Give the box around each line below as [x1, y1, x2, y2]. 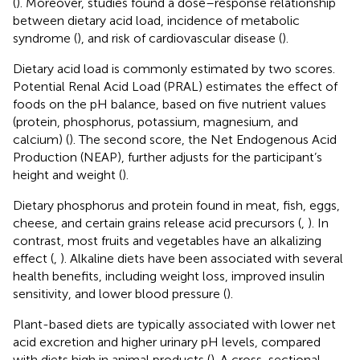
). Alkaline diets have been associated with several [60, 250, 343, 266]
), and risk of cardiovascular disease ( [77, 30, 282, 46]
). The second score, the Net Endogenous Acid [69, 131, 337, 147]
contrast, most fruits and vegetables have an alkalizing [13, 232, 321, 248]
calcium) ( [13, 131, 69, 147]
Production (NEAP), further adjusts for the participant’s [13, 149, 322, 165]
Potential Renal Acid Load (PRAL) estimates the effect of [13, 78, 337, 94]
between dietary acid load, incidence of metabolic [13, 12, 300, 28]
